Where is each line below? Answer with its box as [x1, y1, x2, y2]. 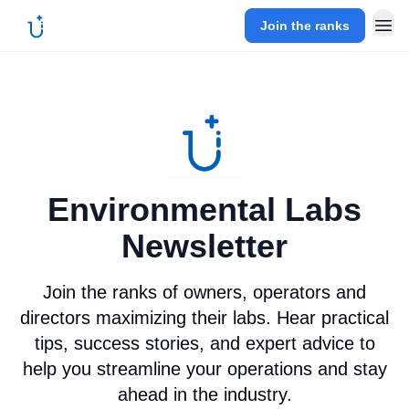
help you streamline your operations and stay [22, 359, 387, 379]
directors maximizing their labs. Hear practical [20, 308, 389, 328]
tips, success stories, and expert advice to [34, 333, 375, 353]
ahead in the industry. [117, 384, 292, 404]
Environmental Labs [47, 191, 362, 228]
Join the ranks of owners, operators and [43, 282, 366, 302]
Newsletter [121, 227, 288, 265]
